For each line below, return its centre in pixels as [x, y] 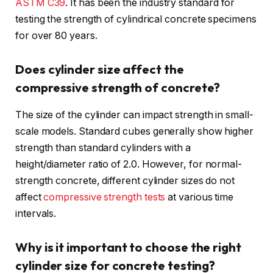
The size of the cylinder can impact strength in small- [134, 115]
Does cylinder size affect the [100, 69]
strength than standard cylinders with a [103, 147]
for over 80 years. [56, 35]
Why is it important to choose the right [128, 247]
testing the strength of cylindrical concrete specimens [136, 19]
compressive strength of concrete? [118, 88]
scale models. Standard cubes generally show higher [135, 131]
